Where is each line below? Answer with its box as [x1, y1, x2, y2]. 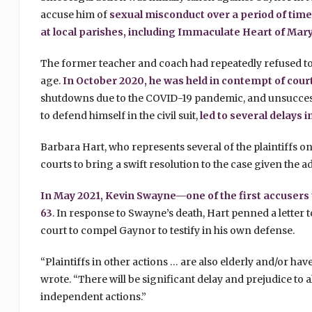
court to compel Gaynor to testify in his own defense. [40, 224, 295, 237]
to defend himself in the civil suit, [40, 109, 200, 123]
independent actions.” [40, 290, 146, 304]
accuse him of [40, 8, 109, 22]
